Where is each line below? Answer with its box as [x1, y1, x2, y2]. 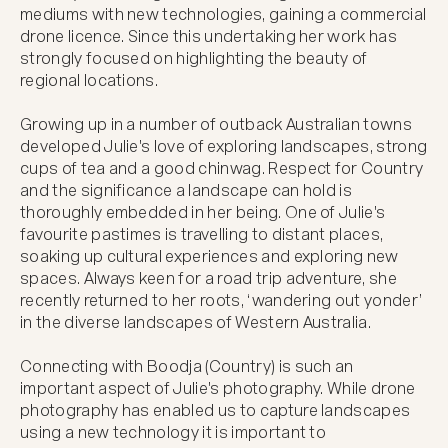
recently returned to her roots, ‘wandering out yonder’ [20, 290, 423, 310]
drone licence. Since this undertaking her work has [20, 26, 398, 46]
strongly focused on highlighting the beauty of [20, 48, 368, 68]
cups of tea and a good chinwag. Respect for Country [20, 158, 424, 178]
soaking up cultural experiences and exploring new [20, 246, 399, 266]
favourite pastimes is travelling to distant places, [20, 224, 384, 244]
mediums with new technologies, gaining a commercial [20, 4, 427, 24]
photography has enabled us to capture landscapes [20, 400, 411, 420]
